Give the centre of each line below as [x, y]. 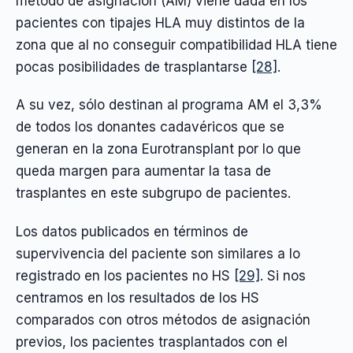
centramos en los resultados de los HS [137, 297]
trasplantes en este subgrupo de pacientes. [153, 193]
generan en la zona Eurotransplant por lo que [158, 149]
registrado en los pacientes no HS [125, 275]
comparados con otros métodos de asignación [163, 320]
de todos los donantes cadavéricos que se [150, 127]
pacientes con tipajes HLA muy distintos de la [160, 22]
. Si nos [283, 275]
